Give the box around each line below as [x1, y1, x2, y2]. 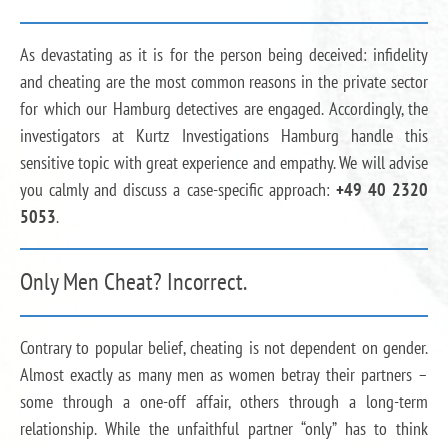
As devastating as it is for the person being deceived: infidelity [20, 43, 428, 66]
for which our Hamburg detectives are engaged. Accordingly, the [20, 97, 428, 120]
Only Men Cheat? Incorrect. [20, 266, 247, 297]
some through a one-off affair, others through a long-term [20, 390, 428, 413]
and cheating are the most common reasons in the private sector [20, 70, 428, 93]
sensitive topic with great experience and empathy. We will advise [20, 151, 428, 174]
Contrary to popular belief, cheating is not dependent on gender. [20, 336, 428, 359]
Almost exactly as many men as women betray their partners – [20, 363, 428, 386]
